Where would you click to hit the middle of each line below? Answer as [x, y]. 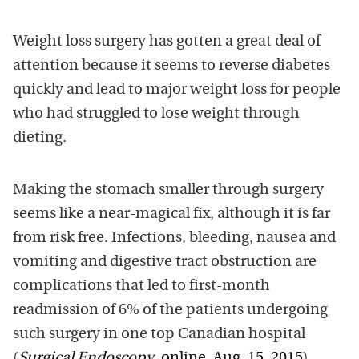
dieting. [40, 138]
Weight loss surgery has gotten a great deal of [167, 42]
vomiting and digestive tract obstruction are [165, 262]
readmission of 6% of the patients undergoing [170, 310]
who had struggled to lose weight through [156, 114]
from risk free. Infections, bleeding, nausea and [174, 238]
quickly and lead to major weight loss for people [177, 90]
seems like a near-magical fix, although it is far [171, 214]
